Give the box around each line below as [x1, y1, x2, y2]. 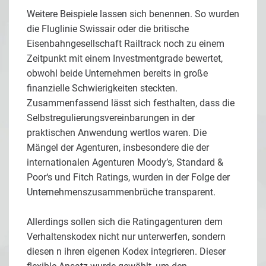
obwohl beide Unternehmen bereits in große [27, 67, 208, 79]
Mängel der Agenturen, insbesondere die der [27, 141, 209, 153]
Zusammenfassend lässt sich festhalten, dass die [27, 97, 235, 109]
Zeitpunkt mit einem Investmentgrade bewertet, [27, 52, 223, 64]
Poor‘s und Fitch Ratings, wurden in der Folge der [27, 171, 230, 183]
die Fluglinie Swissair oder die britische [27, 23, 189, 34]
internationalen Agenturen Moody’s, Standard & [27, 156, 223, 168]
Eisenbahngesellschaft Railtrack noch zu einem [27, 37, 224, 49]
